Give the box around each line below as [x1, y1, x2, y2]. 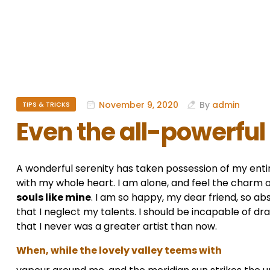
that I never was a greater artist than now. [16, 219, 217, 234]
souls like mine [16, 190, 91, 205]
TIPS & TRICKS [22, 99, 70, 110]
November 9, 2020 [99, 98, 178, 111]
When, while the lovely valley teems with [16, 243, 222, 258]
